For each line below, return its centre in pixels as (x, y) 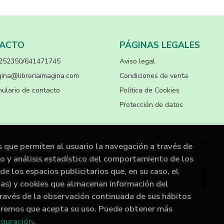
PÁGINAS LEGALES (160, 45)
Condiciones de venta (154, 75)
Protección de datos (151, 104)
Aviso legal (137, 61)
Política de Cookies (149, 90)
